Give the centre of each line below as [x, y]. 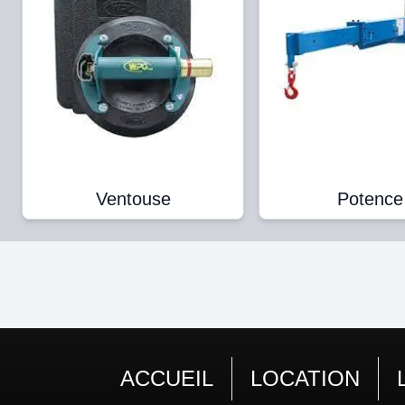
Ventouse [133, 199]
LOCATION [305, 379]
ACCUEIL [167, 379]
